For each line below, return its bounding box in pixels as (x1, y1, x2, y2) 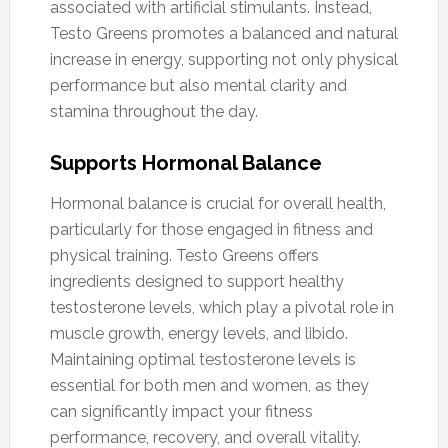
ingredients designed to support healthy (49, 271, 344, 291)
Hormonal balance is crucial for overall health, (49, 193, 386, 213)
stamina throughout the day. (49, 101, 258, 121)
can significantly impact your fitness (49, 401, 313, 421)
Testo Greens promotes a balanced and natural (49, 23, 398, 43)
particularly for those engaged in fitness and (49, 219, 373, 239)
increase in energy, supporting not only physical (49, 49, 398, 69)
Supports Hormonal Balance (49, 150, 322, 175)
